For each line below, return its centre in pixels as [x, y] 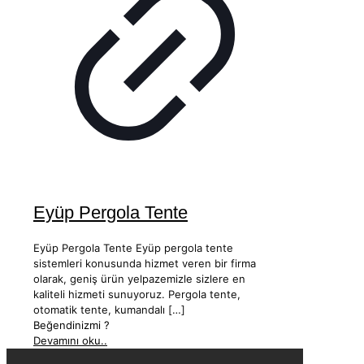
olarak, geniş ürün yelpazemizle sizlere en [139, 278]
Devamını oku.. [70, 340]
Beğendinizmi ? [71, 325]
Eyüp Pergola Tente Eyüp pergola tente [133, 247]
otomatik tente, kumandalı [99, 309]
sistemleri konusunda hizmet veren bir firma [145, 263]
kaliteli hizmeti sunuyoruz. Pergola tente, [137, 294]
